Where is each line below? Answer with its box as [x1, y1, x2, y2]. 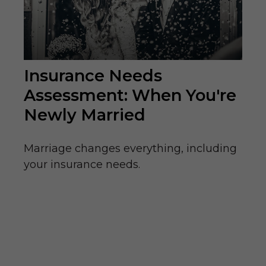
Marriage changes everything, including [24, 142, 237, 156]
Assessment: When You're [24, 85, 236, 106]
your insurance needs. [24, 158, 140, 172]
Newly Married [24, 105, 145, 125]
